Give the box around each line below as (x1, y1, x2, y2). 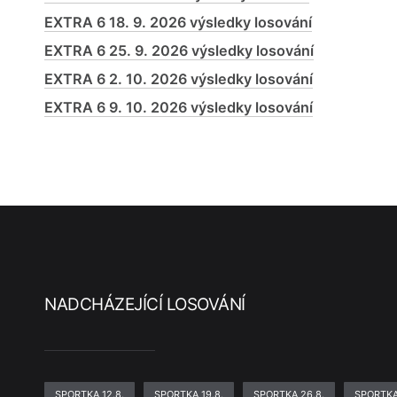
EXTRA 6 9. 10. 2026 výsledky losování (44, 98, 314, 116)
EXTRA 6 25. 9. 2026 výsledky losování (44, 42, 315, 59)
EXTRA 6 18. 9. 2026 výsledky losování (44, 13, 313, 31)
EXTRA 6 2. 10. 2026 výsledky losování (44, 70, 314, 88)
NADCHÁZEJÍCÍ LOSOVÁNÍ (44, 294, 245, 315)
